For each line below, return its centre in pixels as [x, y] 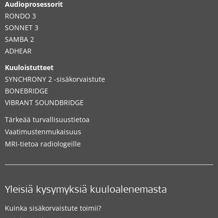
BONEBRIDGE [27, 91]
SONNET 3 [22, 27]
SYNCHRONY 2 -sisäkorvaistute [55, 79]
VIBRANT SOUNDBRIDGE [44, 102]
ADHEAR [18, 51]
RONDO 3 [20, 16]
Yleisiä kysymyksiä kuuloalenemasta [86, 191]
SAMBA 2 [19, 39]
